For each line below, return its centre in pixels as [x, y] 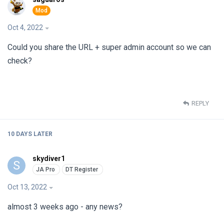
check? [20, 60]
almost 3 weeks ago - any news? [65, 206]
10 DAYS [20, 134]
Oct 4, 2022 [25, 27]
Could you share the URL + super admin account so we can [109, 47]
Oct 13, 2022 [27, 187]
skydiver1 [49, 158]
